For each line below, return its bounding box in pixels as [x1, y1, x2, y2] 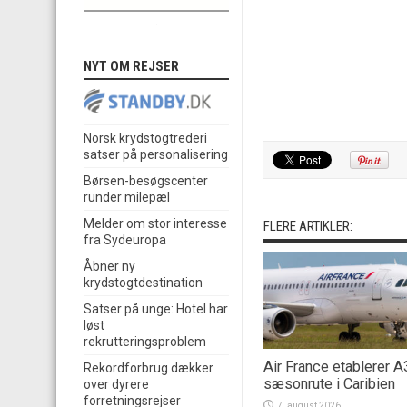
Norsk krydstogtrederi [84, 131, 207, 146]
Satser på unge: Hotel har [84, 302, 228, 317]
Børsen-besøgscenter [84, 174, 208, 189]
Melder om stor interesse [84, 216, 227, 232]
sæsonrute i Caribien [263, 374, 395, 392]
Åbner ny [84, 259, 135, 274]
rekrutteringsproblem [84, 334, 206, 350]
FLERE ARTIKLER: [263, 218, 352, 234]
